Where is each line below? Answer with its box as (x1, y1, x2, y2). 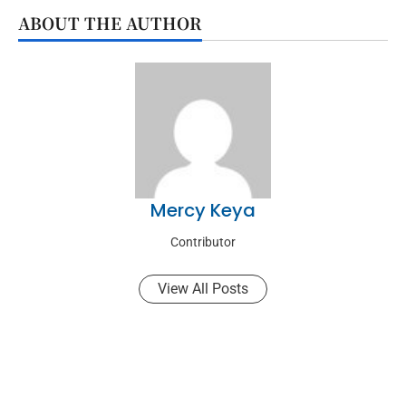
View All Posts (158, 280, 248, 298)
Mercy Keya (150, 198, 256, 224)
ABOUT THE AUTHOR (18, 11, 202, 35)
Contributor (170, 235, 236, 250)
